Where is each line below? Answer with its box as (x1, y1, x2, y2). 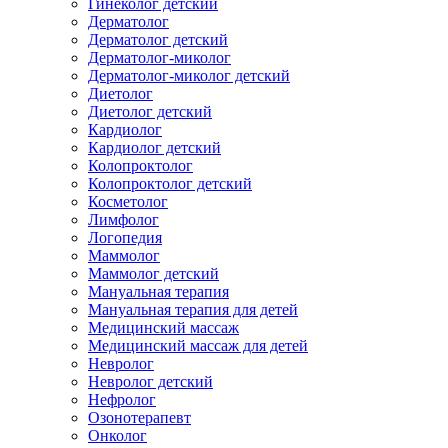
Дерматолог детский (88, 31, 228, 48)
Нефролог (88, 391, 156, 408)
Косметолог (88, 193, 168, 210)
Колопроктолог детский (88, 175, 252, 192)
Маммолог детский (88, 265, 219, 282)
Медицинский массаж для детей (88, 337, 308, 354)
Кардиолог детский (88, 139, 221, 156)
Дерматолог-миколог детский (88, 67, 290, 84)
